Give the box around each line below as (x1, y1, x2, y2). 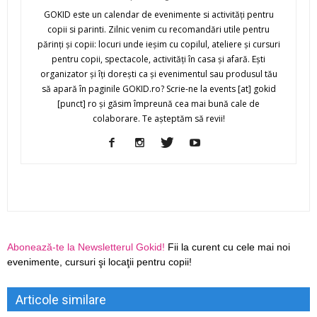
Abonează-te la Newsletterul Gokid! (7, 241, 165, 253)
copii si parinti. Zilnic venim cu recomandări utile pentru (47, 23, 270, 36)
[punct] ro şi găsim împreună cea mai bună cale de (57, 98, 260, 110)
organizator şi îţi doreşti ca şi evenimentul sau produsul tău (40, 68, 277, 81)
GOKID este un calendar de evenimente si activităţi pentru (43, 8, 274, 21)
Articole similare (16, 292, 106, 308)
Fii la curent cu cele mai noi (165, 241, 290, 253)
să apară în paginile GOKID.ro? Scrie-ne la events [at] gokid (41, 83, 276, 96)
